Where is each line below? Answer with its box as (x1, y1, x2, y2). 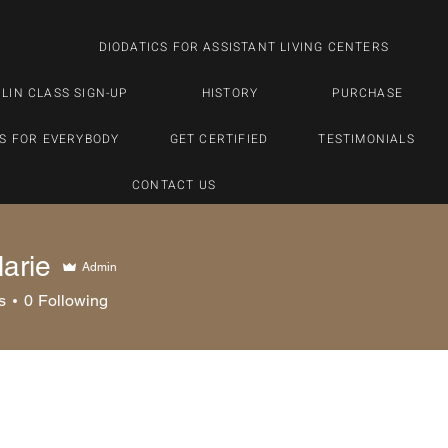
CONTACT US (132, 176, 216, 194)
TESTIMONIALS (318, 130, 415, 148)
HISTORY (201, 84, 259, 102)
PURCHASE (332, 84, 403, 102)
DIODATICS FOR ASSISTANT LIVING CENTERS (98, 38, 390, 56)
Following (38, 291, 108, 310)
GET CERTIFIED (169, 130, 269, 148)
